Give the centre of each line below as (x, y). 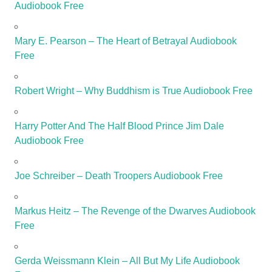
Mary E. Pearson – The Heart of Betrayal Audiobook (126, 41)
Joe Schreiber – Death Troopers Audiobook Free (119, 176)
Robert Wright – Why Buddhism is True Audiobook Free (134, 91)
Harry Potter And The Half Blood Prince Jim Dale (119, 126)
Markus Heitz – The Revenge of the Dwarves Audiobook (135, 211)
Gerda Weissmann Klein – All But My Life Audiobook (127, 261)
